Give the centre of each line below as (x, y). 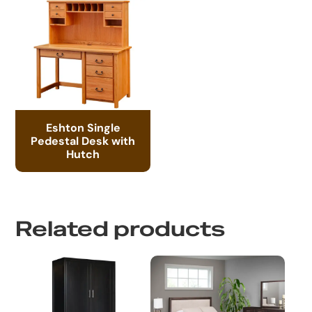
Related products (120, 229)
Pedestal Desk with (83, 140)
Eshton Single (83, 127)
